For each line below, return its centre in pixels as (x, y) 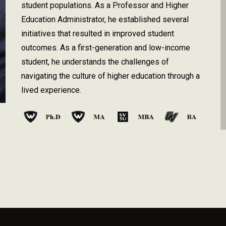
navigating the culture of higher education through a (110, 76)
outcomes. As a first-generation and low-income (105, 48)
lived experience (50, 90)
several (175, 19)
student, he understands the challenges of (95, 62)
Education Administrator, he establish (86, 19)
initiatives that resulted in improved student (97, 34)
